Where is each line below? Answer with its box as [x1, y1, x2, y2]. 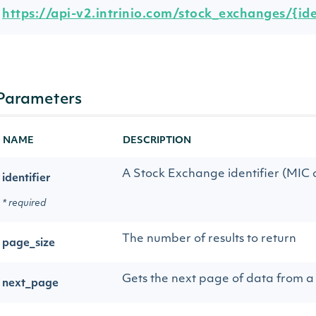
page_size [2, 238, 55, 249]
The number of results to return [122, 233, 296, 245]
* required [2, 199, 46, 208]
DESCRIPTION [123, 136, 191, 145]
